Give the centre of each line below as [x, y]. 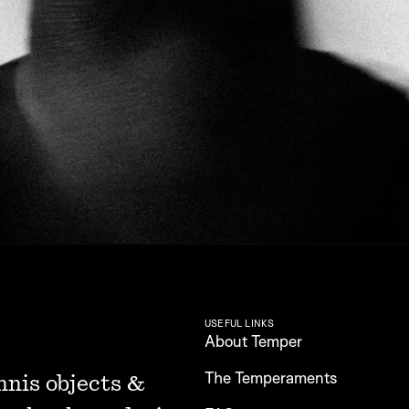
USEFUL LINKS [240, 323]
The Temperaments [271, 378]
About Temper [253, 341]
